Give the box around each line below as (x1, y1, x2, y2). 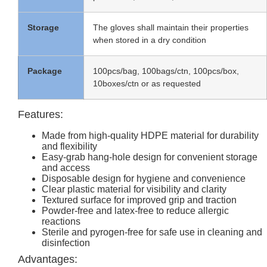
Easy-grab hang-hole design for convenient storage (42, 152, 257, 163)
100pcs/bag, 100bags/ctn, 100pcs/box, (93, 66, 239, 76)
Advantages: (18, 253, 77, 266)
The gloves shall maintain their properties (93, 23, 249, 33)
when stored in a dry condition (93, 35, 206, 45)
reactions (42, 216, 80, 227)
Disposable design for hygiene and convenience (42, 173, 246, 184)
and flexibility (42, 141, 97, 152)
